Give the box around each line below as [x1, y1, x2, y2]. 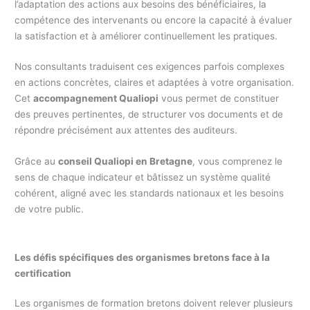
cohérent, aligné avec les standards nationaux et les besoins [15, 188, 284, 199]
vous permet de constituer [158, 93, 280, 104]
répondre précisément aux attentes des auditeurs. [15, 125, 238, 136]
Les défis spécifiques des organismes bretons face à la [15, 252, 271, 264]
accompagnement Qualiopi [33, 93, 159, 104]
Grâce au [15, 156, 59, 167]
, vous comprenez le [192, 156, 283, 167]
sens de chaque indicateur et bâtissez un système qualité [15, 172, 271, 183]
